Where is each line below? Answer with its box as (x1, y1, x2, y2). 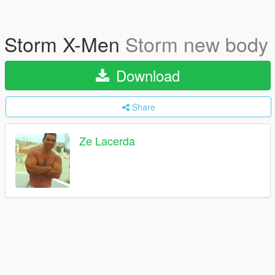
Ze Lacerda (79, 133, 135, 149)
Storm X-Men (4, 29, 125, 58)
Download (112, 64, 180, 86)
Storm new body (125, 29, 268, 58)
